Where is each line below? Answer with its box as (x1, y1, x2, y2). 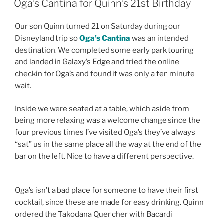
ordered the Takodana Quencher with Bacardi (15, 210, 172, 219)
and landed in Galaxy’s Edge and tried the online (15, 57, 179, 66)
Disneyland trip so (15, 33, 79, 43)
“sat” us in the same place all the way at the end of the (15, 140, 201, 149)
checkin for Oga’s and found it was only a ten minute (15, 69, 195, 78)
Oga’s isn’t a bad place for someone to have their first (15, 186, 198, 195)
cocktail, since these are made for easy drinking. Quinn (15, 198, 204, 207)
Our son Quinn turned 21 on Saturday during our (15, 21, 180, 31)
